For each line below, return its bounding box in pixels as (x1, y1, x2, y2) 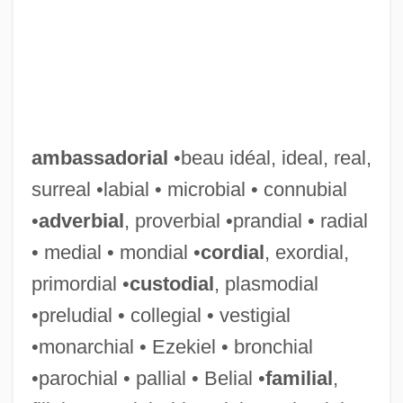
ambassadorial (31, 146, 168, 169)
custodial (129, 272, 214, 295)
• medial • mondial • (31, 240, 201, 264)
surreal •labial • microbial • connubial (31, 177, 347, 201)
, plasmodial (213, 272, 318, 295)
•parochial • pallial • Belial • (31, 366, 265, 390)
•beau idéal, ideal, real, (167, 146, 372, 169)
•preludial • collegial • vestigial (31, 303, 291, 327)
